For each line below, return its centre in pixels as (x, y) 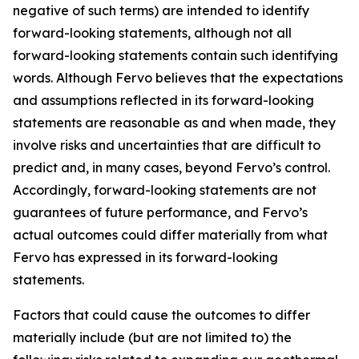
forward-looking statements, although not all (152, 33)
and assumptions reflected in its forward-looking (163, 100)
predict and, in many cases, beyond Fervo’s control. (171, 167)
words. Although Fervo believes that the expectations (178, 78)
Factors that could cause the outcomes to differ (161, 315)
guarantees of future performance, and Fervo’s (160, 212)
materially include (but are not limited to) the (152, 337)
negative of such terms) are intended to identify (161, 10)
